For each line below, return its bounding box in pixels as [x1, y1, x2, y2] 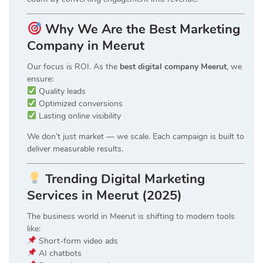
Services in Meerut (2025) [27, 186, 182, 204]
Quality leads [36, 85, 86, 97]
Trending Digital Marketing [45, 170, 205, 188]
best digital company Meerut [120, 60, 227, 72]
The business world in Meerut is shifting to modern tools [27, 210, 235, 222]
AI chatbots [36, 247, 82, 259]
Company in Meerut [27, 36, 144, 55]
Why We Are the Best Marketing [45, 20, 241, 38]
